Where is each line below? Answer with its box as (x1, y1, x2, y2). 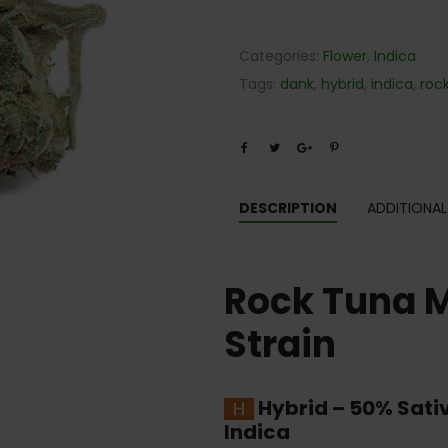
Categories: (239, 46, 323, 66)
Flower (323, 46, 367, 66)
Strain (224, 319, 336, 370)
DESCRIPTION (239, 198, 337, 218)
